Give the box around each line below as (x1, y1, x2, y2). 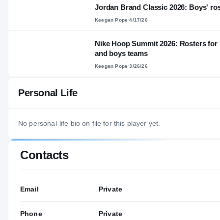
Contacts (20, 148, 69, 162)
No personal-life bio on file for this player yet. (18, 119, 161, 127)
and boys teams (95, 49, 148, 57)
